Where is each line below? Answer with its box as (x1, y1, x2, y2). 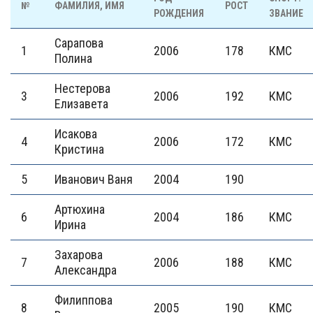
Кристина (54, 142, 104, 156)
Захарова (54, 247, 103, 262)
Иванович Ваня (54, 172, 133, 187)
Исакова (54, 126, 97, 141)
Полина (54, 51, 92, 66)
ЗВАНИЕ (269, 8, 303, 19)
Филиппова (54, 293, 112, 307)
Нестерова (54, 81, 110, 96)
